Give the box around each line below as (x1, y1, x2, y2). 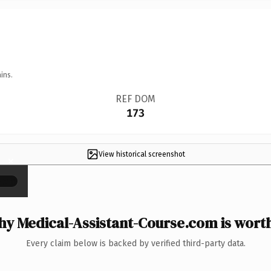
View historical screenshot (98, 149, 185, 158)
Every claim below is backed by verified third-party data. (25, 238, 246, 249)
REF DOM (115, 93, 155, 105)
